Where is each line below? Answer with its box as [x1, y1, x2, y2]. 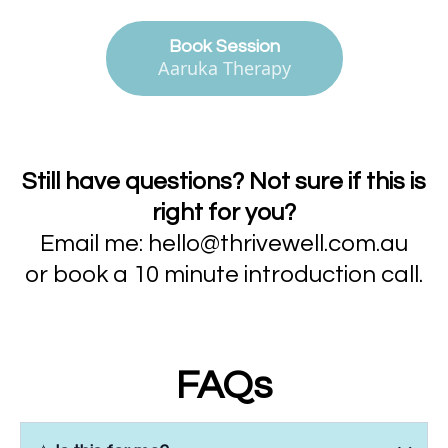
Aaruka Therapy [157, 55, 291, 80]
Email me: [40, 230, 148, 256]
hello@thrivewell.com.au [148, 230, 408, 256]
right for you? [152, 199, 296, 225]
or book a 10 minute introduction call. [25, 261, 423, 287]
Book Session [168, 36, 280, 56]
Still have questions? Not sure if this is [22, 168, 426, 194]
